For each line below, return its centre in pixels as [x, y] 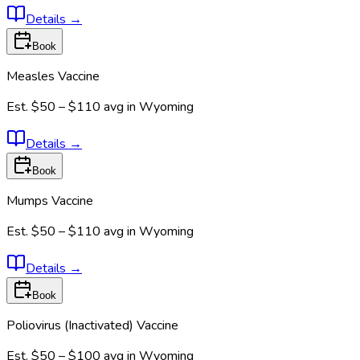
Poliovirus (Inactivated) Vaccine [92, 326]
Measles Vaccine [53, 77]
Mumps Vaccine [50, 201]
